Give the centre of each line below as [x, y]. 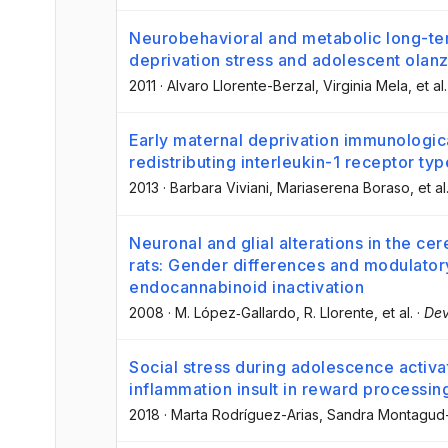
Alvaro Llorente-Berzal [241, 86]
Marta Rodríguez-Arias [245, 414]
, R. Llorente [335, 312]
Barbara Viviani [219, 188]
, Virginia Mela [361, 86]
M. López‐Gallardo [235, 312]
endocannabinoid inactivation [246, 286]
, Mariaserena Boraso [339, 188]
